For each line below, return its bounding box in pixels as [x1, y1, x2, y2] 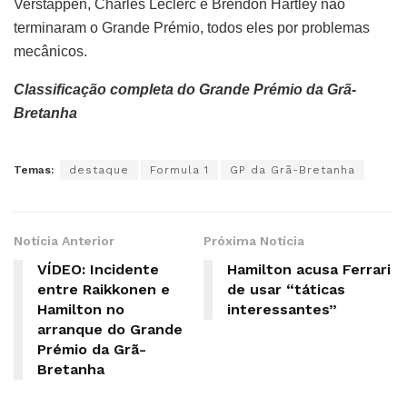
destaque [69, 164, 129, 177]
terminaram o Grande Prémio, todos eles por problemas [14, 20, 370, 36]
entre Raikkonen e [37, 281, 170, 299]
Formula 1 [150, 164, 209, 177]
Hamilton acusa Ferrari [227, 261, 391, 279]
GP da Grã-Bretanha [230, 164, 355, 177]
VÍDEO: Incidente [37, 261, 159, 279]
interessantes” [227, 301, 337, 319]
